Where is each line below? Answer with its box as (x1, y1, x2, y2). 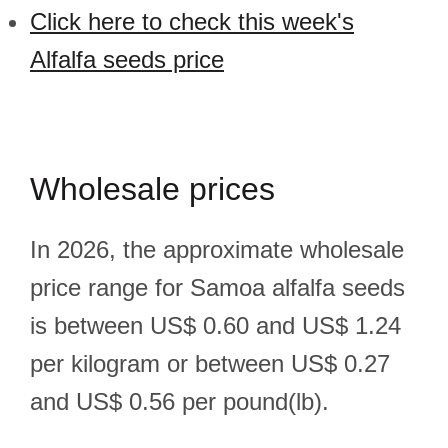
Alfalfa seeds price (30, 46, 224, 73)
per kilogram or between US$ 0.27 (30, 350, 390, 377)
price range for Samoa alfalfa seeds (30, 274, 405, 301)
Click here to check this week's (30, 8, 354, 35)
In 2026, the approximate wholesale (30, 236, 404, 263)
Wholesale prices (30, 171, 275, 207)
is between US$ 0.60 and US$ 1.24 (30, 312, 401, 339)
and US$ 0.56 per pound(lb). (30, 388, 329, 415)
